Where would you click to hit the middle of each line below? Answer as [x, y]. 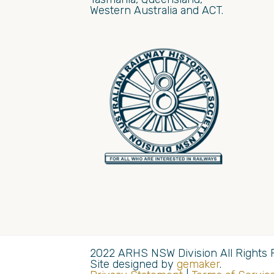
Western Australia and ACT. [157, 10]
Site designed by [133, 264]
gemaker [198, 264]
